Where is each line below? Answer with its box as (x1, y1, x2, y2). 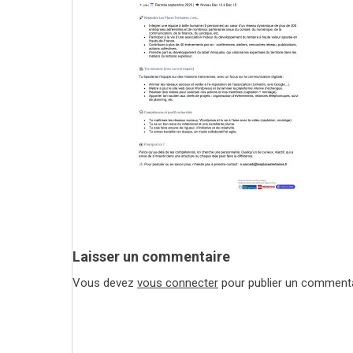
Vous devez (72, 275, 137, 290)
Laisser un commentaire (72, 247, 230, 265)
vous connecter (137, 275, 218, 290)
